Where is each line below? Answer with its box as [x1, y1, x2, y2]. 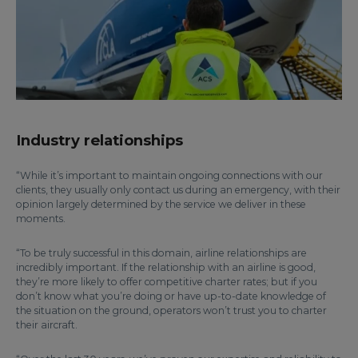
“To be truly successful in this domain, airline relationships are [16, 246, 307, 259]
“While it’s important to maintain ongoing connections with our [16, 169, 323, 181]
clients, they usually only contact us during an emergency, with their [16, 183, 340, 196]
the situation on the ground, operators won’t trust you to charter [16, 304, 327, 316]
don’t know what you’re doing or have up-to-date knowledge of [16, 289, 326, 302]
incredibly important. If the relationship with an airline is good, [16, 261, 316, 273]
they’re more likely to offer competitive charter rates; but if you [16, 275, 317, 288]
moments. [16, 212, 66, 225]
